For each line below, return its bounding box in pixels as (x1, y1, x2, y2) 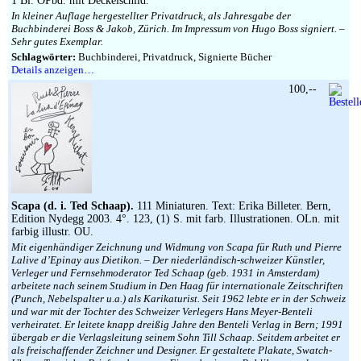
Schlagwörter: (11, 51, 76, 63)
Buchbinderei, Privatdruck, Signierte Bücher (76, 51, 272, 63)
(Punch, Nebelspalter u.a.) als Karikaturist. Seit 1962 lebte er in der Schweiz (11, 293, 346, 305)
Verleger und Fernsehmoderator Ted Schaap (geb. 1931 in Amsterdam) (11, 267, 319, 279)
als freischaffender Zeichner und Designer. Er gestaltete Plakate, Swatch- (11, 344, 332, 356)
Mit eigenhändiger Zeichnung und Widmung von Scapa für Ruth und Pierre (11, 241, 342, 253)
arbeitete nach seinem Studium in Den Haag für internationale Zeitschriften (11, 280, 343, 292)
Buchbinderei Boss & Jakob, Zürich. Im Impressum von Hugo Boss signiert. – (11, 23, 345, 35)
